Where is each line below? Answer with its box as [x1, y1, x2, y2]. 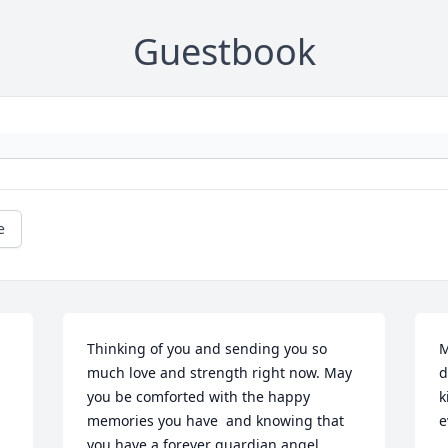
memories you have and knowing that [87, 411, 345, 431]
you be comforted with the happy [87, 387, 311, 407]
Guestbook [132, 27, 316, 77]
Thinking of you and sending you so [87, 339, 328, 359]
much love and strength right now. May [87, 363, 353, 383]
